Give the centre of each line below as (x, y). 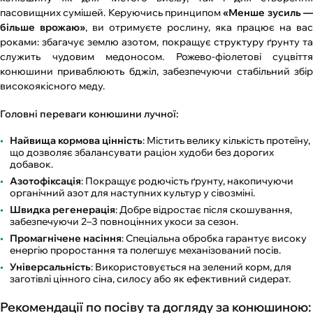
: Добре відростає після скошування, (204, 210)
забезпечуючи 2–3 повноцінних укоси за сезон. (124, 222)
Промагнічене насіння (66, 239)
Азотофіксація (45, 181)
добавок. (31, 165)
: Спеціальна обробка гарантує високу (214, 239)
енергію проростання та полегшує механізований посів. (145, 250)
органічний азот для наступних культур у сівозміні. (132, 193)
